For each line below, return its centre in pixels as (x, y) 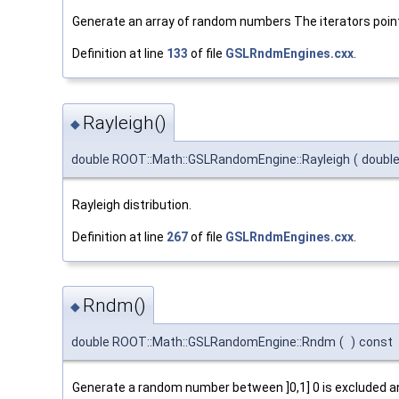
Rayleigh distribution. (132, 204)
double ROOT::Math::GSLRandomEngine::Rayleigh (211, 159)
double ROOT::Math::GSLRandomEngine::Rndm (204, 342)
